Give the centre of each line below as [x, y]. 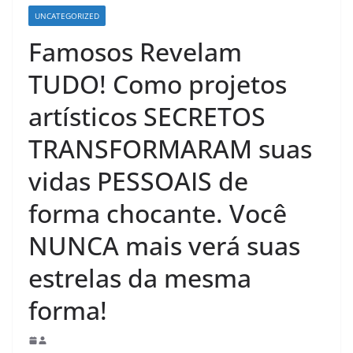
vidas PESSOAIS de [138, 181]
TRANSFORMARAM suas [170, 149]
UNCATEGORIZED [67, 16]
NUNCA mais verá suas [164, 246]
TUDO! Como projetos [158, 84]
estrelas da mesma [140, 278]
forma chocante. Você [158, 214]
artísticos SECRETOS [147, 117]
